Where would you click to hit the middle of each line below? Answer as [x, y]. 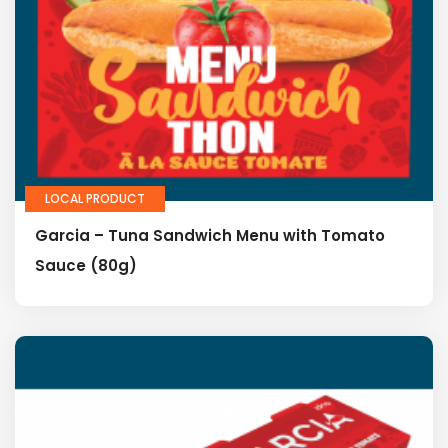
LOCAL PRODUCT [95, 198]
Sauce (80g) [86, 265]
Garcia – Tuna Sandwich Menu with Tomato [210, 235]
